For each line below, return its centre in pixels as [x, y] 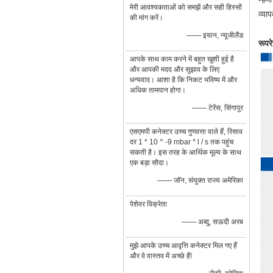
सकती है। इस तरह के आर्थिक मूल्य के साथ [186, 152]
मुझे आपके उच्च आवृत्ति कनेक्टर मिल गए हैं [183, 246]
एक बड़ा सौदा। [149, 163]
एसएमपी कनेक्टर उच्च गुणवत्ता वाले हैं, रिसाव [186, 132]
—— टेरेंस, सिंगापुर [218, 108]
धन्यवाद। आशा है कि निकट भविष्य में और [183, 80]
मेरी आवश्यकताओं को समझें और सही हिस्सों [186, 7]
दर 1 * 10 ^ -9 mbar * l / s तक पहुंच [182, 142]
